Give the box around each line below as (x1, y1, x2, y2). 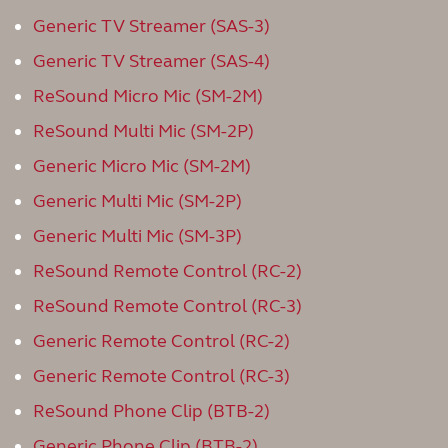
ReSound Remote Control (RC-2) (33, 260, 302, 282)
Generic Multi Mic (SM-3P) (33, 225, 242, 247)
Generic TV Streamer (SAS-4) (33, 50, 270, 72)
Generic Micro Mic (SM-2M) (33, 155, 251, 177)
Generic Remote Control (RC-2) (33, 330, 290, 352)
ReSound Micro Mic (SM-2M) (33, 85, 263, 107)
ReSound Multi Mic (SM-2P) (33, 120, 254, 142)
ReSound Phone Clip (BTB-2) (33, 400, 270, 422)
